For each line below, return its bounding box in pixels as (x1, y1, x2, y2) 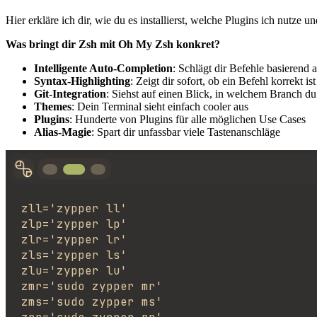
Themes (34, 100, 71, 113)
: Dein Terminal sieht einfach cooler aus (71, 100, 248, 113)
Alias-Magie (34, 125, 91, 138)
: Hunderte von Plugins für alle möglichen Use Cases (69, 113, 306, 125)
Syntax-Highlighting (34, 74, 130, 87)
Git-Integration (34, 87, 106, 100)
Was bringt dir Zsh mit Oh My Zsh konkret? (6, 38, 220, 50)
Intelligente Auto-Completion (34, 62, 173, 74)
